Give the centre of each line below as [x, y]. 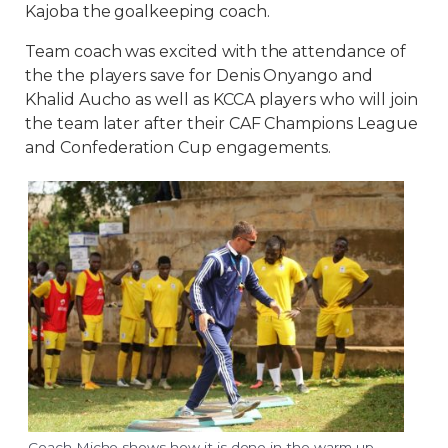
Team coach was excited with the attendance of [215, 52]
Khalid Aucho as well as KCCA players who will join [221, 100]
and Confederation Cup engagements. [178, 148]
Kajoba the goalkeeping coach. [147, 12]
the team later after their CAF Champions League [221, 124]
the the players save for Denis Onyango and [199, 76]
